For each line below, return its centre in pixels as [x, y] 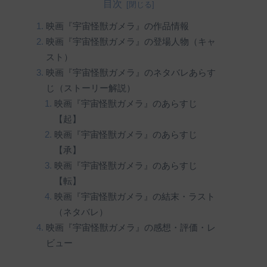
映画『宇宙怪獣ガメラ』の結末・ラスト [135, 196]
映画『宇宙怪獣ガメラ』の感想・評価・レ [131, 227]
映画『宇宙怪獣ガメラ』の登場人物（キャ [131, 41]
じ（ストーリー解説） [90, 88]
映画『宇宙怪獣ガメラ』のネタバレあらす [131, 72]
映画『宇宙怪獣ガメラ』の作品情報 [117, 26]
